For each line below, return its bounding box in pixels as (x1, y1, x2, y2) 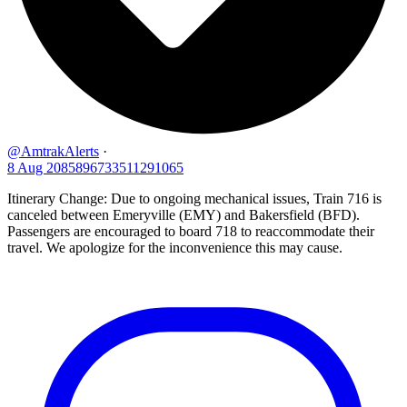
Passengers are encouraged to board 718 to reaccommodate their (7, 223, 374, 240)
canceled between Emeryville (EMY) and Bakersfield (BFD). (7, 207, 360, 223)
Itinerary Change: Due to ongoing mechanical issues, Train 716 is (7, 191, 382, 207)
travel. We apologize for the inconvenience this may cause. (7, 240, 342, 256)
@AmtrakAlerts (7, 144, 99, 160)
